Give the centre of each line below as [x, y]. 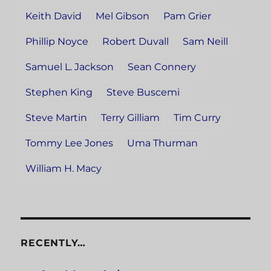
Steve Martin [57, 118]
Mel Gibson [123, 16]
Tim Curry [198, 118]
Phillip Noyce [57, 42]
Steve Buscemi [143, 93]
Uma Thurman [163, 143]
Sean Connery [162, 67]
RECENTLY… [54, 243]
